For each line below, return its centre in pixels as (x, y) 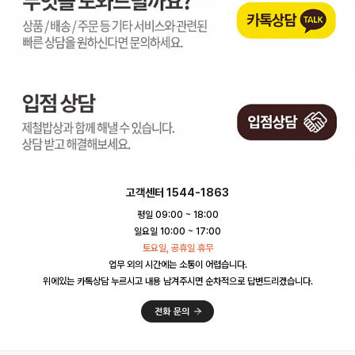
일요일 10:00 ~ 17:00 (177, 232)
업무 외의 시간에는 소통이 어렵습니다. (177, 265)
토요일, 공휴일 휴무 (177, 248)
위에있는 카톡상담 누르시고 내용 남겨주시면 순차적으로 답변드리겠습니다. (177, 282)
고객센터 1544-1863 (177, 193)
